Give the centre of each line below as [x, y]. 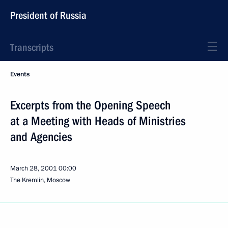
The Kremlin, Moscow [40, 180]
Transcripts [32, 47]
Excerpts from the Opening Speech [90, 105]
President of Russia [48, 15]
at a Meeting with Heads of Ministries [98, 121]
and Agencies [41, 137]
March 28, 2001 [34, 168]
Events [20, 74]
